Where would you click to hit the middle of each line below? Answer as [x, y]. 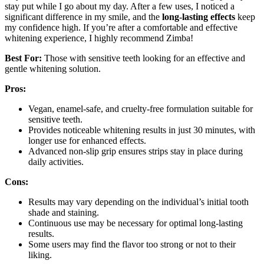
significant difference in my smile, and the [83, 17]
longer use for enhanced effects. [87, 141]
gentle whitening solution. [53, 69]
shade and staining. [64, 213]
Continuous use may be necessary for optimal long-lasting [136, 223]
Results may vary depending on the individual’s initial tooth [138, 202]
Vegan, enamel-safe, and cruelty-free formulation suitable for [141, 109]
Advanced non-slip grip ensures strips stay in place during [136, 151]
